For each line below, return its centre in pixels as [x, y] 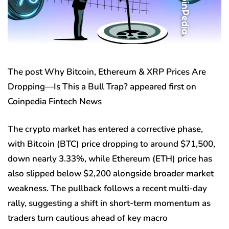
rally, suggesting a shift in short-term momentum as [109, 203]
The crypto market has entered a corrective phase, [105, 129]
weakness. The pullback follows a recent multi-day [107, 188]
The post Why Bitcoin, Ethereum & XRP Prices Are [107, 72]
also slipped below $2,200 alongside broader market [111, 173]
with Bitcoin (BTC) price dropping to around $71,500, [111, 144]
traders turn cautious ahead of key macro [88, 218]
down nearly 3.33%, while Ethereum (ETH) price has [110, 158]
